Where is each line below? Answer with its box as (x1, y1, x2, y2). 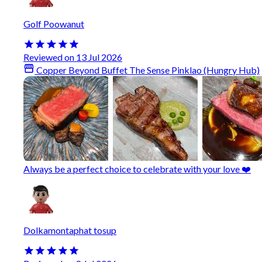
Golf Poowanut (23, 18, 84, 30)
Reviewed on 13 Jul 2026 (23, 51, 122, 63)
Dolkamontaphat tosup (23, 224, 116, 236)
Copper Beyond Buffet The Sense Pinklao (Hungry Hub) (35, 64, 260, 76)
